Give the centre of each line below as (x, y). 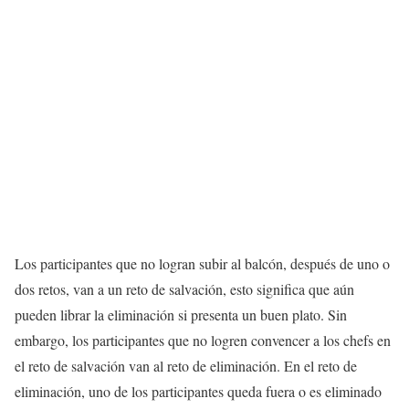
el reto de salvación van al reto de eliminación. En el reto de (186, 366)
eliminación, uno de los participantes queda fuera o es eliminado (198, 392)
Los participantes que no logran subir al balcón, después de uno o (202, 264)
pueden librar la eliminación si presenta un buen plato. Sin (181, 315)
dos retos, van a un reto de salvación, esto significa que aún (184, 289)
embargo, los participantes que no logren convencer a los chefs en (203, 341)
